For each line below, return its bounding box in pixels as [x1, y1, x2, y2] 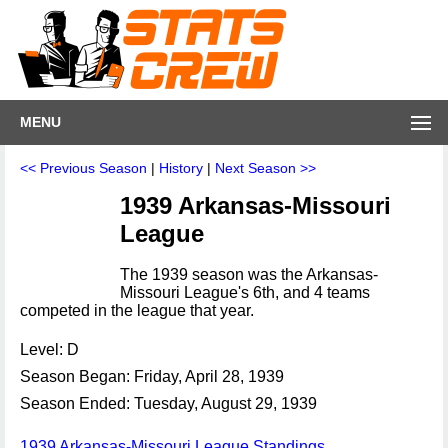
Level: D [20, 341, 79, 358]
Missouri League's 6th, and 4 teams [120, 284, 370, 301]
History [159, 160, 203, 176]
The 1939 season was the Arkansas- [120, 266, 378, 283]
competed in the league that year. [20, 302, 254, 319]
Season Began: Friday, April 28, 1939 [20, 368, 284, 385]
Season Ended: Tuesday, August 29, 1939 [20, 395, 317, 412]
